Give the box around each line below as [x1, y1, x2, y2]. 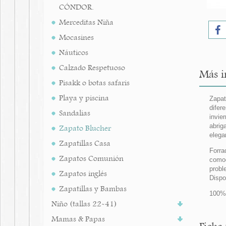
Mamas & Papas [51, 214, 105, 224]
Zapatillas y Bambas [59, 184, 127, 194]
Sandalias [59, 108, 90, 118]
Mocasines [59, 32, 94, 42]
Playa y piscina [59, 93, 109, 103]
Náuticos [59, 47, 88, 58]
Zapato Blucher [59, 123, 111, 133]
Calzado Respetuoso [59, 63, 125, 73]
